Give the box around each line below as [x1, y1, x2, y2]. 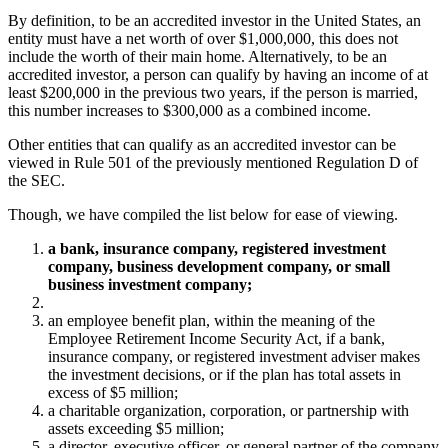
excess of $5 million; [48, 384, 178, 402]
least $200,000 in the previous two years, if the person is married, [8, 84, 418, 102]
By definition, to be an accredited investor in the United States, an [8, 12, 421, 30]
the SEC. [8, 172, 65, 190]
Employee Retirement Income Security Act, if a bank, [48, 330, 385, 348]
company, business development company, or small [48, 258, 390, 276]
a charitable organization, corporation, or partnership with [48, 402, 409, 420]
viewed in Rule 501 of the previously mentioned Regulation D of [8, 154, 418, 172]
